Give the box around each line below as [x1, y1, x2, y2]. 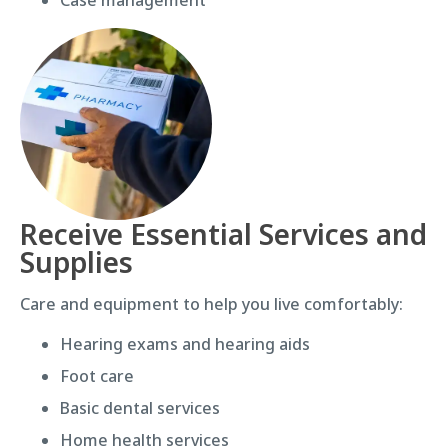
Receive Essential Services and [20, 214, 427, 253]
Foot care [60, 364, 134, 387]
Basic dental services [60, 396, 220, 419]
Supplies [20, 242, 133, 281]
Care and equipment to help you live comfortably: [20, 292, 403, 315]
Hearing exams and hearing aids [60, 332, 310, 355]
